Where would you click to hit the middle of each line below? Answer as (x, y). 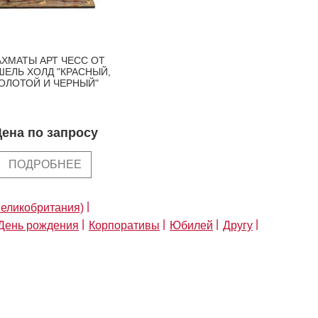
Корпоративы (124, 225)
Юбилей (191, 225)
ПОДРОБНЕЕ (45, 164)
